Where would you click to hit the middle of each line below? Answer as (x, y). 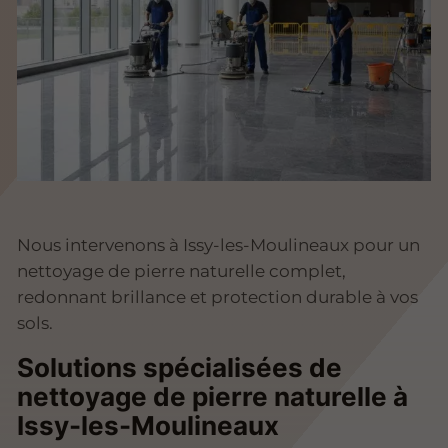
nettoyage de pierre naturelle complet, (181, 271)
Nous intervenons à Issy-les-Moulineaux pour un (218, 245)
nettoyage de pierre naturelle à (212, 396)
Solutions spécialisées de (179, 367)
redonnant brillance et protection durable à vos (217, 297)
